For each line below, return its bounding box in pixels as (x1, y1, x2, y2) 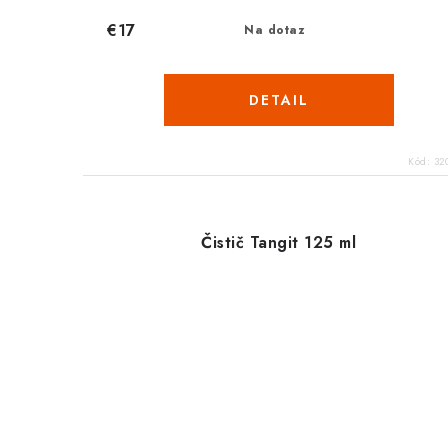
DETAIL (248, 90, 309, 111)
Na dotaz (244, 21, 306, 40)
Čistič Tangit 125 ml (201, 231, 357, 255)
